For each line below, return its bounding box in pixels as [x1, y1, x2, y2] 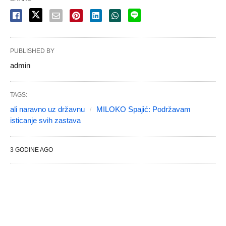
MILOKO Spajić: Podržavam [96, 105, 191, 114]
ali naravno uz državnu [10, 105, 85, 114]
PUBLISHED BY [10, 47, 54, 55]
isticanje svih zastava [10, 116, 81, 125]
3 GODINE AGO [10, 146, 53, 154]
